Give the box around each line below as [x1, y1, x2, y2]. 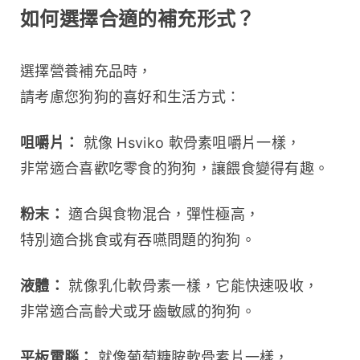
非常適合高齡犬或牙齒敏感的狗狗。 [20, 302, 256, 320]
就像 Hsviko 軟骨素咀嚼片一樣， [79, 133, 301, 151]
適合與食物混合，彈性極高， [63, 205, 260, 223]
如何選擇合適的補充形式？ [20, 6, 256, 31]
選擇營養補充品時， [20, 62, 153, 80]
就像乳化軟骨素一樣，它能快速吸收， [63, 276, 319, 294]
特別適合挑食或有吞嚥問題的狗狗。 [20, 231, 256, 248]
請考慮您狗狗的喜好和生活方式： [20, 88, 241, 105]
